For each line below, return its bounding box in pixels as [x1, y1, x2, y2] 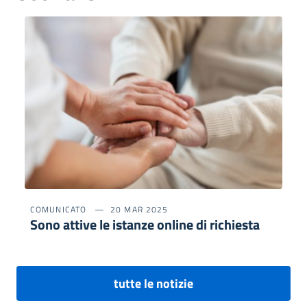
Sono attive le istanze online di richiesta [30, 213, 260, 235]
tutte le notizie [114, 273, 193, 293]
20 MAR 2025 [110, 202, 169, 216]
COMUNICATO [30, 202, 86, 216]
